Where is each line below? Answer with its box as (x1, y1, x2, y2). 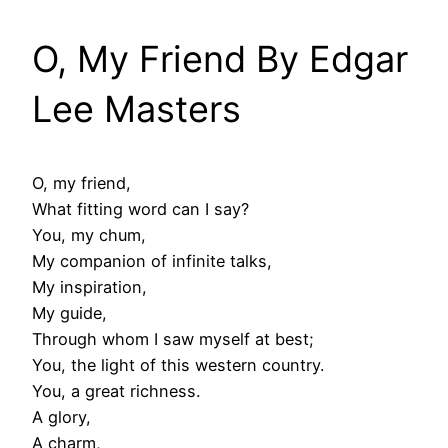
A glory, (32, 407, 91, 428)
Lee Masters (32, 87, 241, 132)
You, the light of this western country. (32, 355, 324, 376)
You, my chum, (32, 225, 146, 246)
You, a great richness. (32, 381, 200, 402)
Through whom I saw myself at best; (32, 329, 314, 350)
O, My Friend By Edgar (32, 37, 408, 82)
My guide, (32, 303, 107, 324)
